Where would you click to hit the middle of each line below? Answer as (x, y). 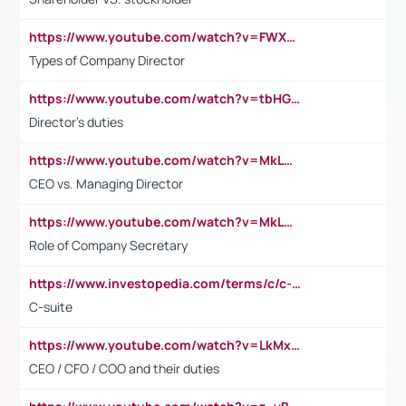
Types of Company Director (107, 60)
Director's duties (76, 121)
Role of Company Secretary (108, 245)
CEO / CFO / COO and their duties (124, 368)
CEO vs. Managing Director (106, 183)
